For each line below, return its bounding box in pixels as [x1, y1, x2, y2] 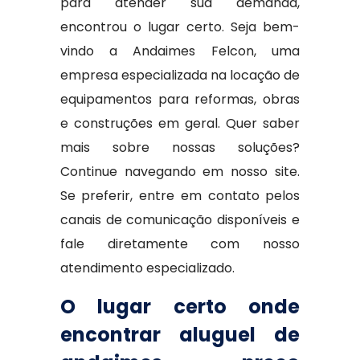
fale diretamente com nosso [59, 235, 301, 253]
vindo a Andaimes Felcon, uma [59, 42, 301, 60]
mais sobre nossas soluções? [59, 138, 301, 157]
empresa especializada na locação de [59, 66, 301, 84]
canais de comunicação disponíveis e [59, 211, 301, 229]
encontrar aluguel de [59, 321, 301, 348]
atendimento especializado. [59, 259, 235, 277]
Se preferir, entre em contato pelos [59, 186, 301, 205]
